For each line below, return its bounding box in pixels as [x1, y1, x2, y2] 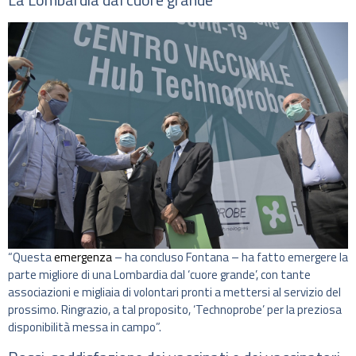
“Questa [8, 248, 54, 267]
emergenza [54, 248, 112, 267]
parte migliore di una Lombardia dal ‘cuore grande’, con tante [8, 265, 311, 284]
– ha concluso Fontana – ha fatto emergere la [112, 248, 348, 267]
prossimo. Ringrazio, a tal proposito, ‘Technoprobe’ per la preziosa [8, 300, 342, 319]
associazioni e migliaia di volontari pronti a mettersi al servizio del [8, 283, 341, 302]
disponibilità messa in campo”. [8, 318, 161, 337]
